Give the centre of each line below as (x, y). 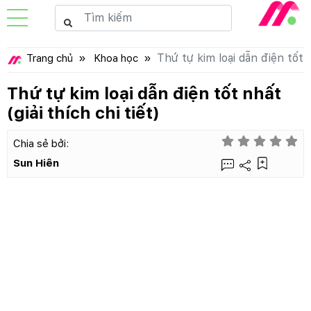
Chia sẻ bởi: (41, 144)
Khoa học (116, 58)
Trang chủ (50, 58)
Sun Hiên (36, 163)
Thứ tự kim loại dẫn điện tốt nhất (144, 93)
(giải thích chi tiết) (83, 112)
